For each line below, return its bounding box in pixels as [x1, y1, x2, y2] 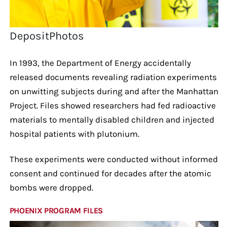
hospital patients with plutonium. [9, 128, 139, 139]
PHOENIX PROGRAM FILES [9, 205, 103, 215]
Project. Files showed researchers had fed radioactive [9, 100, 216, 110]
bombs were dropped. [9, 182, 93, 193]
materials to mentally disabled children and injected [9, 114, 214, 125]
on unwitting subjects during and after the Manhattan [9, 86, 218, 96]
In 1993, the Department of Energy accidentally [9, 57, 191, 68]
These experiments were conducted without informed [9, 154, 218, 164]
